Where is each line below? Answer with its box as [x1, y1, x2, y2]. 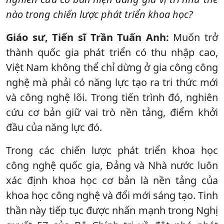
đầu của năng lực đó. [6, 120, 102, 134]
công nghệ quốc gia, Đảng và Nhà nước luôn [6, 158, 218, 172]
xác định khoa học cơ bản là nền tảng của [6, 173, 218, 187]
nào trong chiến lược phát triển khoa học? [6, 7, 193, 21]
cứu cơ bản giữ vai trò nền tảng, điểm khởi [6, 105, 218, 119]
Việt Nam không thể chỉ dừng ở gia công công [6, 60, 218, 74]
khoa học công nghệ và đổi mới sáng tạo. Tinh [6, 188, 218, 202]
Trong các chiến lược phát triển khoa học [6, 143, 218, 157]
